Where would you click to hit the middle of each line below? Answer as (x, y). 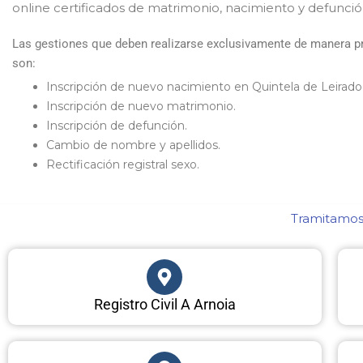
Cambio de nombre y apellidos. (133, 145)
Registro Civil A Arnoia (164, 304)
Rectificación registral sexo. (123, 164)
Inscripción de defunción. (117, 125)
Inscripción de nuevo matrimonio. (141, 106)
